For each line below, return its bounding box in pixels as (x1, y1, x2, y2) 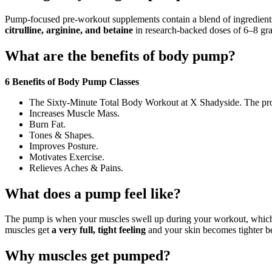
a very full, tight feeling (52, 225, 146, 236)
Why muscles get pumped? (5, 248, 171, 264)
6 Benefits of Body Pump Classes (5, 76, 139, 87)
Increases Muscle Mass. (29, 107, 120, 118)
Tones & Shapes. (29, 129, 94, 140)
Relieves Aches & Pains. (29, 162, 123, 173)
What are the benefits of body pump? (5, 47, 236, 64)
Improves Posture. (29, 140, 98, 151)
